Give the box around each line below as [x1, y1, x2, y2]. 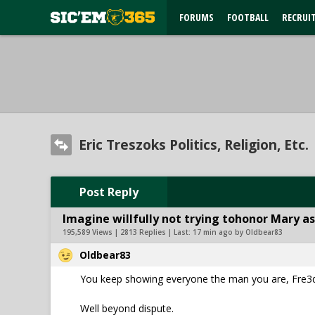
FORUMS [179, 11, 214, 24]
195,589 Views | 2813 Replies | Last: [63, 227, 193, 237]
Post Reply [79, 184, 139, 200]
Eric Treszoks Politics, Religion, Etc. [79, 136, 309, 154]
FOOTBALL [227, 11, 269, 24]
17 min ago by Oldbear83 [193, 227, 283, 237]
